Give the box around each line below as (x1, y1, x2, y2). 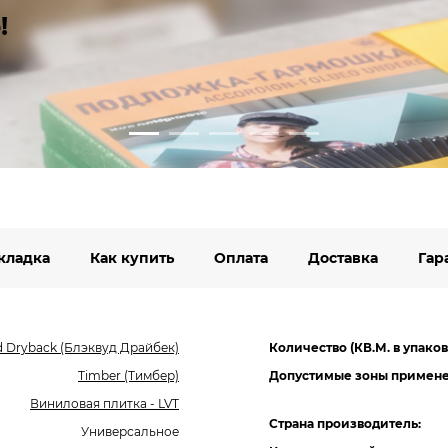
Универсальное (81, 424, 179, 439)
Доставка (308, 249, 378, 267)
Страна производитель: (269, 416, 421, 431)
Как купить (90, 249, 174, 267)
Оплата (214, 249, 268, 267)
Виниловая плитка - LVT (30, 396, 179, 411)
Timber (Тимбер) (78, 368, 179, 383)
